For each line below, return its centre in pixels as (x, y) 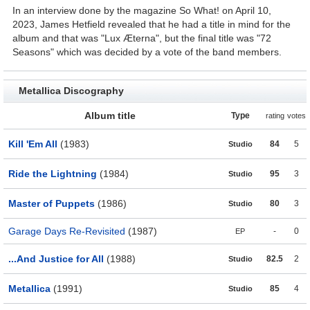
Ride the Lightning (53, 174)
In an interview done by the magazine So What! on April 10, (142, 11)
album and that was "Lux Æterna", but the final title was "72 (142, 38)
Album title (110, 116)
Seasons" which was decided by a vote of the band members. (147, 52)
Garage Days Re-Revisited (67, 231)
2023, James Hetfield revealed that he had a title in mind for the (152, 25)
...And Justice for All (56, 259)
